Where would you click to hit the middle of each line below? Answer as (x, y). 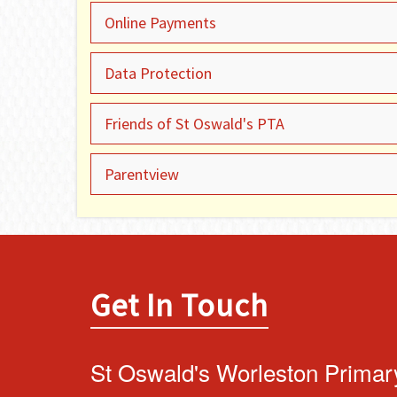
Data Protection (158, 73)
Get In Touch (179, 305)
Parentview (142, 174)
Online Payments (160, 23)
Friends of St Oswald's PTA (195, 124)
